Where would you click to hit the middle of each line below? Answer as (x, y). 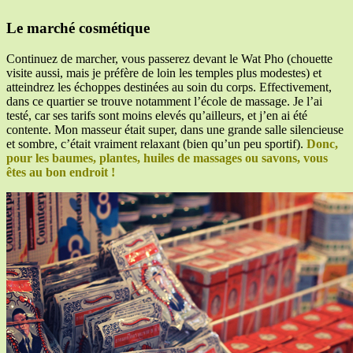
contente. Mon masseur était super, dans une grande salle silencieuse (175, 129)
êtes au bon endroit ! (61, 172)
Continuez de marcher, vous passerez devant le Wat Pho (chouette (169, 58)
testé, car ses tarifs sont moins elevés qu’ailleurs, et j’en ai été (157, 115)
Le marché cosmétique (78, 28)
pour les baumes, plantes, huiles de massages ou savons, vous (167, 158)
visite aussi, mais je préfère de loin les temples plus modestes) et (164, 72)
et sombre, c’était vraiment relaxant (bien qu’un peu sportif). (156, 143)
